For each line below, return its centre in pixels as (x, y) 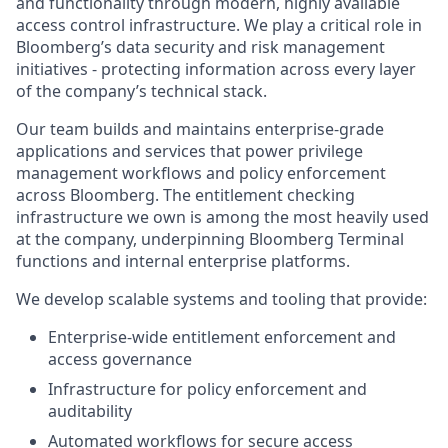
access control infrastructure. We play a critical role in (219, 25)
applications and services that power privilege (189, 151)
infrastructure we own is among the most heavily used (222, 217)
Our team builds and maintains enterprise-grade (200, 129)
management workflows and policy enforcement (201, 173)
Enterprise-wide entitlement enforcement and (222, 337)
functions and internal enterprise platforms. (183, 261)
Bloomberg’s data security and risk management (200, 47)
